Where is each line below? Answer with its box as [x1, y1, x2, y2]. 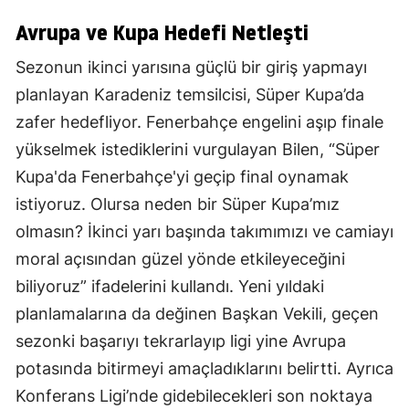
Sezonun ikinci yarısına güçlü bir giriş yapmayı [16, 58, 367, 78]
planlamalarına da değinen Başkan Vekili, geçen [16, 304, 379, 324]
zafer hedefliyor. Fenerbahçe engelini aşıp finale [16, 112, 383, 132]
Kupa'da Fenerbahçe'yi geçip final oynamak [16, 167, 349, 187]
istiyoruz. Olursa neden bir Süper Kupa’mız [16, 194, 340, 215]
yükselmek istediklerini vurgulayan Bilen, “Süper [16, 140, 380, 160]
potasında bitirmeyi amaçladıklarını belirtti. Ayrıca [16, 359, 393, 379]
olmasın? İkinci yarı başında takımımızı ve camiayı [16, 222, 393, 242]
